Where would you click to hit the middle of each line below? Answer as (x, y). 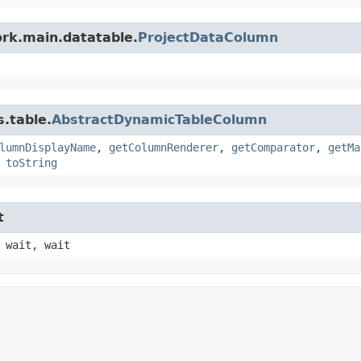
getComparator (273, 147)
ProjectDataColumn (208, 37)
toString (31, 162)
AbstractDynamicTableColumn (159, 119)
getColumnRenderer (164, 147)
